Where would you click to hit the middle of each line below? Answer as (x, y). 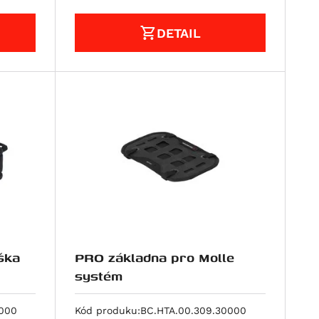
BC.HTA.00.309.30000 (194, 311)
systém (99, 276)
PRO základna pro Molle (155, 258)
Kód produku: (108, 311)
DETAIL (179, 33)
